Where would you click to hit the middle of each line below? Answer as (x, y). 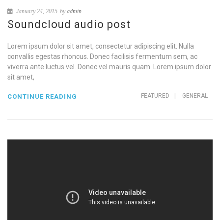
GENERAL (195, 96)
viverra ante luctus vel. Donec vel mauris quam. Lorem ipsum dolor (109, 67)
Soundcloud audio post (69, 24)
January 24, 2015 (36, 11)
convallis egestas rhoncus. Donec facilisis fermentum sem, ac (102, 56)
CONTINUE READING (42, 96)
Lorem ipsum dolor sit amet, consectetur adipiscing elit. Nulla (101, 46)
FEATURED (155, 96)
